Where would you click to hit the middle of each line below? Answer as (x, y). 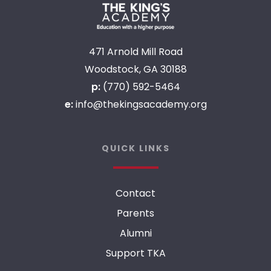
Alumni (135, 233)
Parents (135, 214)
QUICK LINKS (135, 149)
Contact (135, 194)
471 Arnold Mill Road (135, 52)
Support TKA (135, 253)
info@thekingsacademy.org (141, 105)
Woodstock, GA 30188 (135, 70)
